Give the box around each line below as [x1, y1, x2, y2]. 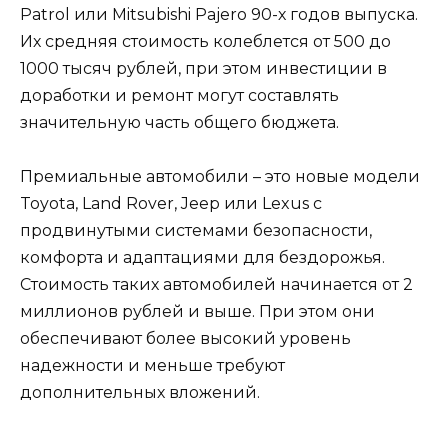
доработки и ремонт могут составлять [20, 85, 339, 105]
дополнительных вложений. [20, 382, 260, 402]
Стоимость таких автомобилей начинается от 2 [20, 274, 413, 294]
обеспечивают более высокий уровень [20, 328, 351, 348]
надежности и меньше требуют [20, 355, 285, 375]
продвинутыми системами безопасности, [20, 220, 372, 240]
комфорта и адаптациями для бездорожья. [20, 247, 385, 267]
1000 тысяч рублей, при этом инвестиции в [20, 58, 387, 78]
